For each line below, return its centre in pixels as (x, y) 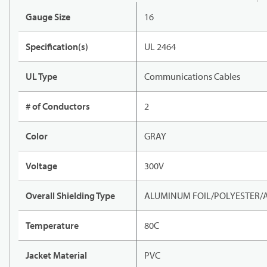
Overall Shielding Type (70, 196)
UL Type (41, 77)
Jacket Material (56, 255)
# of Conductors (58, 106)
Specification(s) (57, 47)
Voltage (41, 166)
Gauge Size (48, 17)
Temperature (52, 226)
